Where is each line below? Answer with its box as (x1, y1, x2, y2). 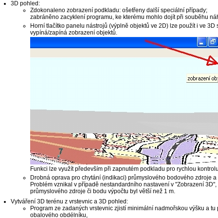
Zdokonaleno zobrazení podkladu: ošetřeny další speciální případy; (30, 7, 207, 14)
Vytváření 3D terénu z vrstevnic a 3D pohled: (10, 198, 128, 205)
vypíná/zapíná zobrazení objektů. (30, 29, 117, 36)
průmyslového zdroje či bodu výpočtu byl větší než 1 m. (30, 188, 175, 195)
